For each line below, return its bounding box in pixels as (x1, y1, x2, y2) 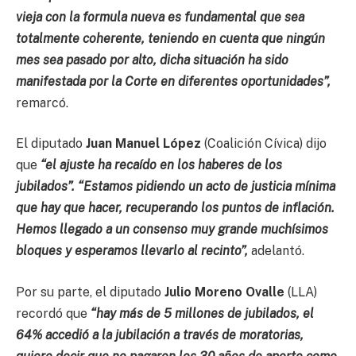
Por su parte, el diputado (16, 284, 164, 300)
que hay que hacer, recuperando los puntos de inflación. (16, 200, 335, 216)
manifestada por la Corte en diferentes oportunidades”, (16, 73, 331, 89)
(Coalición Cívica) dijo (201, 136, 327, 152)
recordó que (16, 305, 91, 321)
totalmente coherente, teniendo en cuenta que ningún (16, 30, 325, 46)
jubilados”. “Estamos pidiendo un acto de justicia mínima (16, 179, 335, 195)
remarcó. (16, 95, 68, 110)
